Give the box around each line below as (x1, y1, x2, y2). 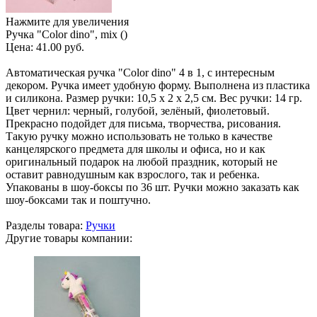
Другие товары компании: (6, 231, 132, 244)
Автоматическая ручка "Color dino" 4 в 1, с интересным (6, 66, 275, 79)
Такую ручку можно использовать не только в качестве (6, 129, 272, 142)
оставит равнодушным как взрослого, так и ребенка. (6, 168, 260, 180)
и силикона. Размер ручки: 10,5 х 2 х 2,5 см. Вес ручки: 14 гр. (6, 91, 302, 104)
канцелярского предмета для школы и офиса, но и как (6, 142, 265, 155)
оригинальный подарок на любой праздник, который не (6, 155, 277, 168)
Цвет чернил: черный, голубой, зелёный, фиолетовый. (6, 104, 270, 117)
